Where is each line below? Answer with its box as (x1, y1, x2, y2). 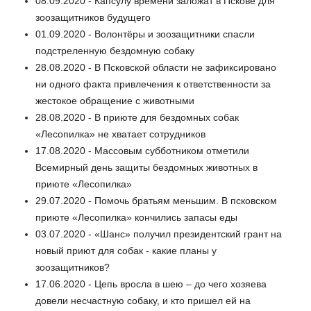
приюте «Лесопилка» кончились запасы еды (35, 212, 237, 224)
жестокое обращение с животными (35, 95, 194, 107)
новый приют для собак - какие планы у (35, 245, 217, 257)
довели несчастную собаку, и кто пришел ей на (35, 295, 251, 307)
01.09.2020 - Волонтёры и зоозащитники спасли (35, 28, 255, 40)
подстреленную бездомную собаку (35, 45, 194, 57)
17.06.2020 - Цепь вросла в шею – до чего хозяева (35, 278, 267, 290)
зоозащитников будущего (35, 12, 151, 24)
